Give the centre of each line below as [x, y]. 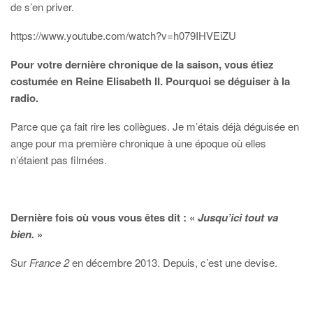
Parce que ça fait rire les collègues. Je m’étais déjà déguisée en [155, 126]
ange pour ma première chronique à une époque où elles [138, 143]
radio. [24, 98]
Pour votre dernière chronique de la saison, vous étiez [142, 65]
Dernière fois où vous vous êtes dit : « [104, 218]
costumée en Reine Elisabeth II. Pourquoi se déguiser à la [150, 81]
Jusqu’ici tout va [238, 218]
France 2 [49, 263]
